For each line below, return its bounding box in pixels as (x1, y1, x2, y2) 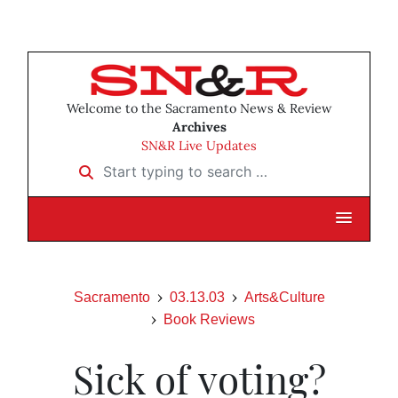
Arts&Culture (243, 290, 325, 306)
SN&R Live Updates (141, 138, 257, 155)
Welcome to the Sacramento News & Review (66, 100, 332, 117)
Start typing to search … (68, 156, 232, 175)
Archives (171, 119, 227, 136)
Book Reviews (163, 312, 255, 328)
